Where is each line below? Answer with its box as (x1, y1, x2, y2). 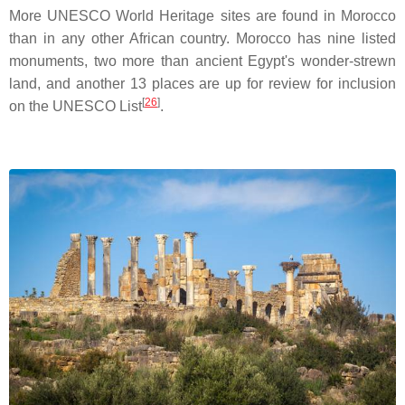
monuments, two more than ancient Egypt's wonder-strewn (9, 53, 396, 70)
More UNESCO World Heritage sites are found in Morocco (9, 8, 396, 24)
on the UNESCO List (9, 99, 142, 115)
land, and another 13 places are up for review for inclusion (9, 76, 396, 92)
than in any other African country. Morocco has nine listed (9, 31, 396, 47)
